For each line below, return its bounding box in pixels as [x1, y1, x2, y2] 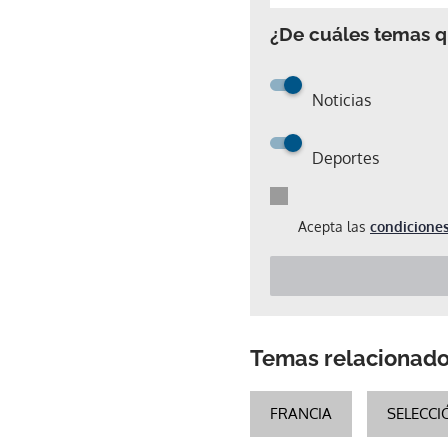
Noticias [312, 90, 371, 110]
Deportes [312, 148, 379, 168]
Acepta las [298, 218, 370, 235]
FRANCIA [270, 404, 332, 423]
